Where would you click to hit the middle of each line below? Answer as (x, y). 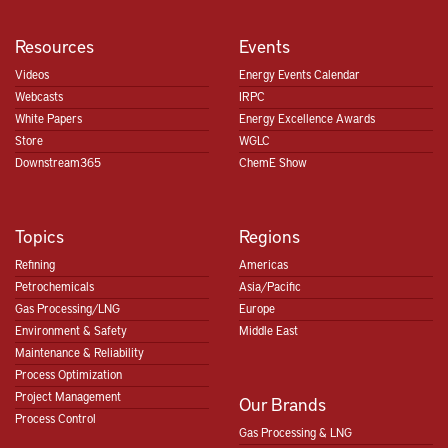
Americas (263, 263)
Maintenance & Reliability (79, 351)
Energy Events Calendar (299, 73)
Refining (35, 263)
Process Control (55, 417)
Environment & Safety (71, 329)
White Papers (48, 117)
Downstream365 (58, 161)
